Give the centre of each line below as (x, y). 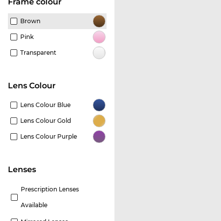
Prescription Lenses (50, 189)
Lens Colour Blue (45, 105)
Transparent (38, 52)
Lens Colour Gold (46, 120)
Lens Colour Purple (49, 136)
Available (34, 205)
